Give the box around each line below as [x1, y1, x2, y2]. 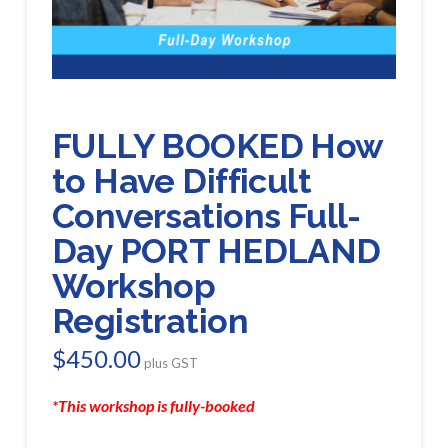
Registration [51, 300, 248, 341]
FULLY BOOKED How [51, 125, 383, 166]
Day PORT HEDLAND [51, 230, 381, 271]
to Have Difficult [51, 160, 312, 201]
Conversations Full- [51, 195, 361, 236]
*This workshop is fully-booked [51, 396, 255, 416]
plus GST [143, 355, 198, 372]
